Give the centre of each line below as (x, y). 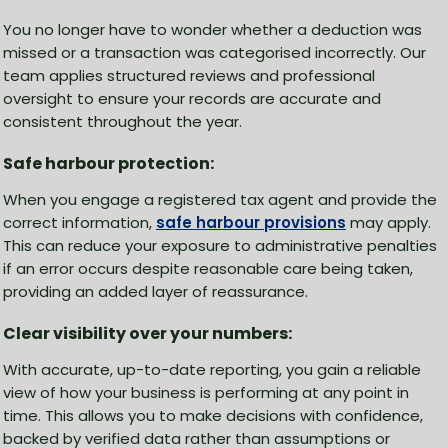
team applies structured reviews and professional (189, 76)
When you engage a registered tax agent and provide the (220, 200)
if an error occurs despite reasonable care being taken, (208, 269)
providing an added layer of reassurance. (155, 292)
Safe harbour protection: (108, 164)
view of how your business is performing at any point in (206, 393)
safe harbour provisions (251, 223)
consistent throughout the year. (122, 122)
